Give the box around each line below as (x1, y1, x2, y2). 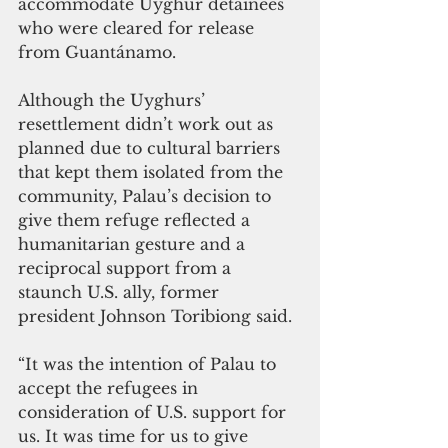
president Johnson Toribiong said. (18, 306, 292, 327)
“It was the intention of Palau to (18, 354, 281, 375)
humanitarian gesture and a (18, 234, 250, 255)
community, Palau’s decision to (18, 186, 276, 207)
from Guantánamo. (18, 42, 176, 63)
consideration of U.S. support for (18, 402, 291, 423)
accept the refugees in (18, 378, 203, 399)
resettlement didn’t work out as (18, 114, 278, 135)
